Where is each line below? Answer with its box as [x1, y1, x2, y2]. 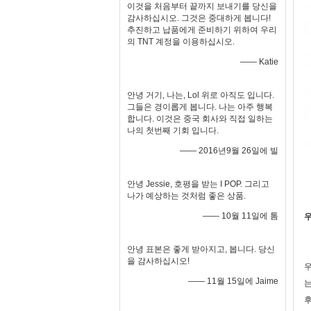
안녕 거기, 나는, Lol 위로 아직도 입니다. [127, 90, 274, 100]
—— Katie [240, 57, 278, 67]
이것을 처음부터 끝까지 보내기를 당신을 [127, 1, 277, 11]
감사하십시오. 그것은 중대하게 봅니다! [127, 13, 271, 23]
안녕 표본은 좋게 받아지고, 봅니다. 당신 [127, 244, 275, 254]
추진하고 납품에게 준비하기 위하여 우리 [127, 25, 277, 35]
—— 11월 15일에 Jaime [188, 276, 278, 286]
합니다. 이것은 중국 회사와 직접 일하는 [127, 114, 273, 124]
